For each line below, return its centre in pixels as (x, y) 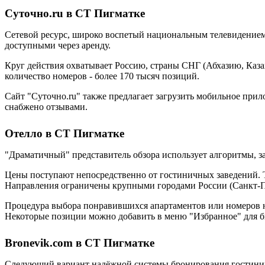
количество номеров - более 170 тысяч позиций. (102, 76)
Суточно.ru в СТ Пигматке (75, 13)
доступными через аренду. (58, 45)
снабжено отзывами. (46, 107)
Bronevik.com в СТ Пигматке (80, 243)
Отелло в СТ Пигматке (64, 133)
